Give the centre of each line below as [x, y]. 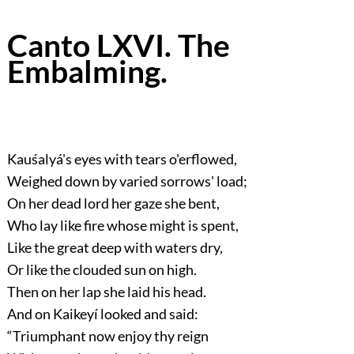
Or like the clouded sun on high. [102, 269]
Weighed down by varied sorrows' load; [127, 181]
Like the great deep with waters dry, [115, 247]
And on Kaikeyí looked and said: [102, 313]
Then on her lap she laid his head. [106, 291]
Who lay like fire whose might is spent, [122, 225]
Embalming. [87, 72]
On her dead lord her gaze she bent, [113, 203]
